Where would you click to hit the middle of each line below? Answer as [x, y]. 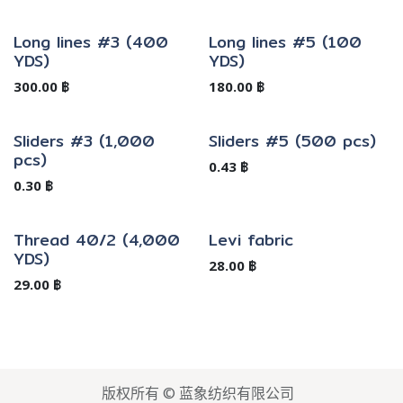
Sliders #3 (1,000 [84, 140]
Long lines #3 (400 [91, 41]
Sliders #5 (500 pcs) [292, 140]
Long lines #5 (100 [285, 41]
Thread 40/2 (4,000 [97, 239]
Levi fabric [251, 239]
